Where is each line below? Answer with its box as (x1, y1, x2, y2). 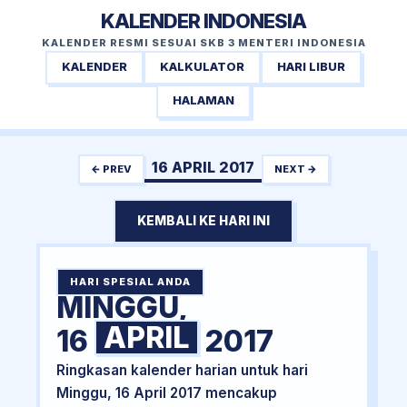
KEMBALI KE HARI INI (137, 213, 270, 229)
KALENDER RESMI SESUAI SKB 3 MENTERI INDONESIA (41, 36, 366, 49)
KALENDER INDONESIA (101, 9, 306, 33)
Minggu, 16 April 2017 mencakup (55, 384, 277, 402)
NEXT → (273, 162, 317, 175)
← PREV (90, 162, 132, 175)
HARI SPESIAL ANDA (69, 275, 191, 289)
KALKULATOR (160, 60, 244, 74)
